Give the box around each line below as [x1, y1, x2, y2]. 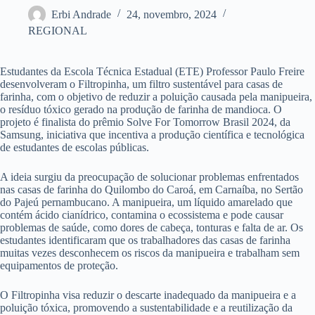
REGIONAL [28, 24, 87, 37]
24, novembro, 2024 [127, 8, 217, 20]
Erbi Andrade [51, 8, 111, 20]
